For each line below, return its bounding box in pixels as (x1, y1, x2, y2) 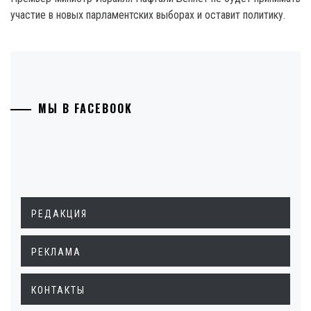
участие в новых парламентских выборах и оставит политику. (10, 8, 285, 22)
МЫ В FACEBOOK (38, 99, 133, 117)
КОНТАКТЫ (31, 284, 85, 296)
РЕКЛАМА (31, 246, 81, 258)
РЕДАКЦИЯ (31, 208, 87, 219)
